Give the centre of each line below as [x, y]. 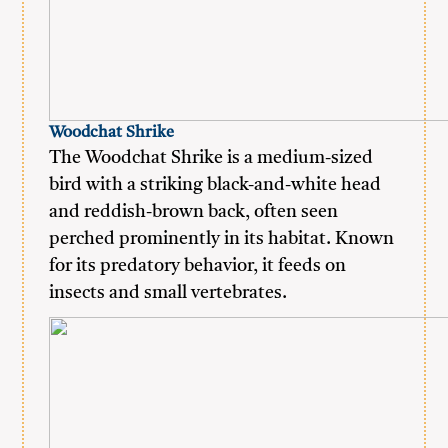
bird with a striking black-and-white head [215, 185]
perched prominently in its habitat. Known [222, 239]
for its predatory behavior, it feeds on [198, 266]
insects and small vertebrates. [168, 293]
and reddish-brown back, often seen [194, 212]
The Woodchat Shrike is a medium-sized [211, 158]
